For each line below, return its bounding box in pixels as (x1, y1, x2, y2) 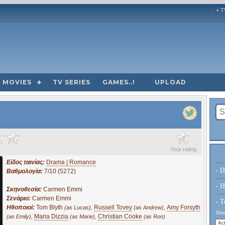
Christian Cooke (98, 212, 142, 220)
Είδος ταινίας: (7, 158, 46, 166)
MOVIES (3, 78, 32, 86)
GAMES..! (102, 78, 135, 86)
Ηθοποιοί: (7, 203, 36, 211)
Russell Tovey (94, 203, 132, 211)
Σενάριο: (7, 194, 32, 202)
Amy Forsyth (167, 203, 200, 211)
